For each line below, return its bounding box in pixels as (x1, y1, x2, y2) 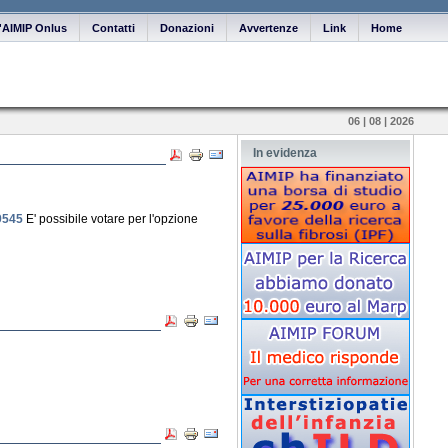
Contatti (92, 22, 135, 34)
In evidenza (253, 146, 317, 160)
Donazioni (160, 22, 214, 34)
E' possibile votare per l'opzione (23, 212, 198, 226)
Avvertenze (239, 22, 298, 34)
